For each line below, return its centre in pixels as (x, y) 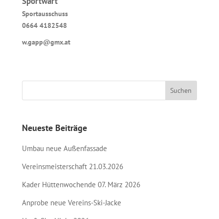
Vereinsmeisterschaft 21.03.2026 (72, 167)
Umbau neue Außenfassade (64, 149)
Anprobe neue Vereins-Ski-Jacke (71, 203)
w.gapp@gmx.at (46, 42)
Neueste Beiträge (54, 128)
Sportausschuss (45, 14)
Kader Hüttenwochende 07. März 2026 (81, 185)
